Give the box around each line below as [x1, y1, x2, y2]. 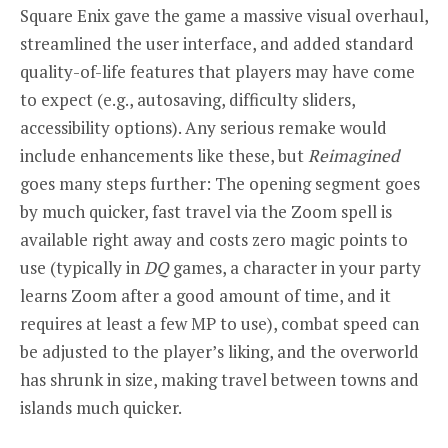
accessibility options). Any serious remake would [20, 115, 387, 139]
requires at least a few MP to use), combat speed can [20, 311, 419, 335]
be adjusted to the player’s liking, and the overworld [20, 339, 419, 363]
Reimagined [308, 143, 399, 167]
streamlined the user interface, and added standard [20, 31, 414, 55]
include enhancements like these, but [20, 143, 308, 167]
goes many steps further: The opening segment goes [20, 171, 420, 195]
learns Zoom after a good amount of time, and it [20, 283, 391, 307]
